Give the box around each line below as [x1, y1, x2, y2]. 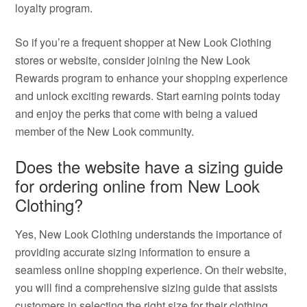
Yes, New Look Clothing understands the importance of [15, 226, 282, 242]
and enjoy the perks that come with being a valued [15, 106, 258, 121]
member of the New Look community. [15, 123, 195, 139]
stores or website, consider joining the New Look [15, 52, 251, 68]
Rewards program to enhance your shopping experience [15, 70, 288, 86]
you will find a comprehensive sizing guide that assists [15, 280, 278, 295]
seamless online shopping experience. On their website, [15, 262, 287, 278]
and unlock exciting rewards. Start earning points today [15, 88, 281, 103]
